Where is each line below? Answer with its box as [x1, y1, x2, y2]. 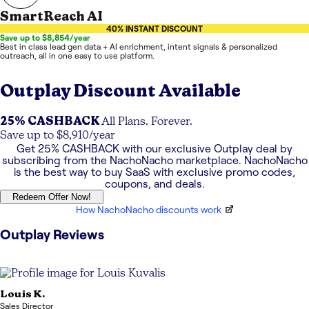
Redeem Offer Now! [12, 192, 91, 203]
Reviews [50, 226, 104, 242]
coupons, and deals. [104, 178, 205, 190]
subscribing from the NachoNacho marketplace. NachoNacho [1, 154, 308, 167]
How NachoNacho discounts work [75, 204, 221, 216]
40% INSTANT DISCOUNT [106, 24, 203, 34]
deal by [253, 143, 292, 155]
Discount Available [74, 81, 241, 101]
